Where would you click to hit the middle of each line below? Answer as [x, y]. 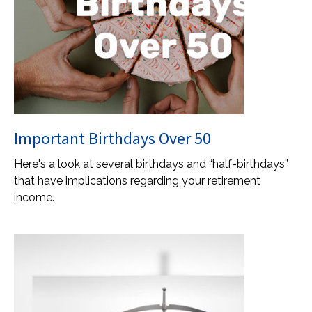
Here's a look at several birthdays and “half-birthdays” [151, 164]
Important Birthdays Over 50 [112, 138]
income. [34, 197]
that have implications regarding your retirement [137, 181]
